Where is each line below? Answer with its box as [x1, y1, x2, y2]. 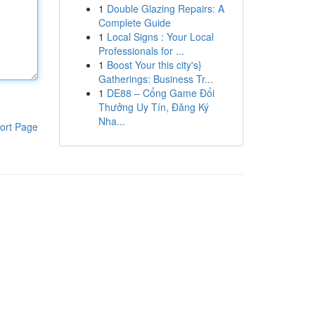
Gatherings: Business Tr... [98, 72, 213, 86]
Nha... [98, 114, 125, 128]
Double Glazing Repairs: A [106, 1, 224, 15]
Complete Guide [98, 15, 171, 30]
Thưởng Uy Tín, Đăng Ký [98, 100, 209, 114]
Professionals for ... [98, 44, 184, 58]
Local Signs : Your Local [106, 30, 214, 44]
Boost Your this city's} [106, 58, 202, 72]
